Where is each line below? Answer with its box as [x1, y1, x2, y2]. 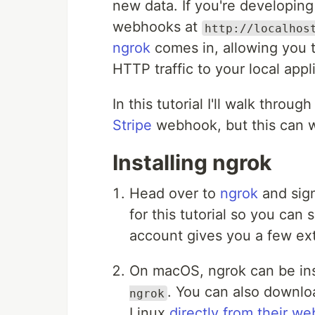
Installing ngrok [112, 150, 271, 176]
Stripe [112, 117, 152, 134]
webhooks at [112, 18, 202, 36]
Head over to [129, 185, 220, 202]
